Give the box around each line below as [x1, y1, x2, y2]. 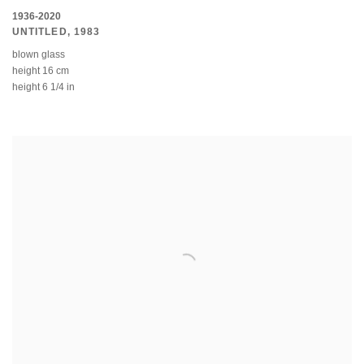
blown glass [12, 49, 65, 61]
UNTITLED [12, 26, 67, 38]
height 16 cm [12, 65, 69, 77]
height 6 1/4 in [12, 81, 75, 93]
